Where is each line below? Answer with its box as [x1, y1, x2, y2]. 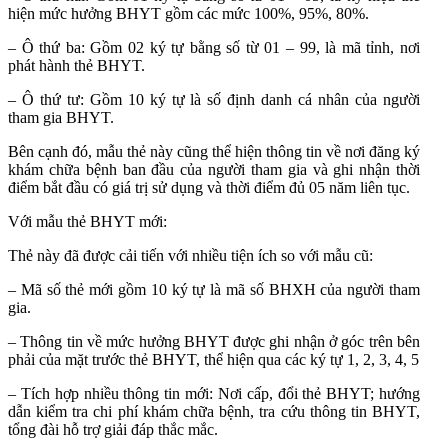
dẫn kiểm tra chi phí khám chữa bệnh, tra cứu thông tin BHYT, [8, 402, 420, 420]
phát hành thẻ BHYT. [8, 56, 145, 74]
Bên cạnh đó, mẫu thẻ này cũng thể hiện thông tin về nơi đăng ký [8, 142, 420, 160]
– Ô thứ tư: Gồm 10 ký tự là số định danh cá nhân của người [8, 90, 420, 108]
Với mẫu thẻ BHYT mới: [8, 212, 167, 230]
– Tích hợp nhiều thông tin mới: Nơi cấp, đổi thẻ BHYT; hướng [8, 384, 420, 402]
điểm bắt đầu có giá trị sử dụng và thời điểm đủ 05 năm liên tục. [8, 178, 410, 196]
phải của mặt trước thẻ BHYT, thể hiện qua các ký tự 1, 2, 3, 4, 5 [8, 350, 419, 368]
